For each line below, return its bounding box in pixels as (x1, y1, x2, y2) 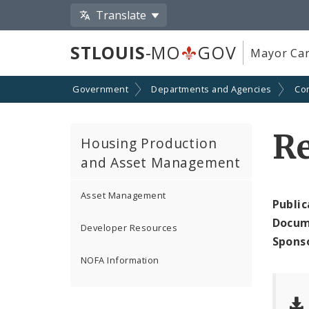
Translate (96, 7, 147, 23)
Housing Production (81, 133, 217, 152)
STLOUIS (70, 41, 146, 65)
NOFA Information (81, 253, 159, 266)
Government (72, 83, 128, 96)
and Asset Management (81, 152, 241, 172)
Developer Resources (81, 221, 178, 235)
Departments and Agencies (151, 83, 272, 96)
